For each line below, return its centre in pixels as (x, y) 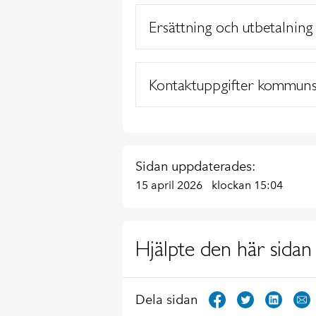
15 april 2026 (170, 185)
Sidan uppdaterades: (195, 166)
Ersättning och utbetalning (230, 27)
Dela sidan (166, 299)
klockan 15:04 (247, 185)
